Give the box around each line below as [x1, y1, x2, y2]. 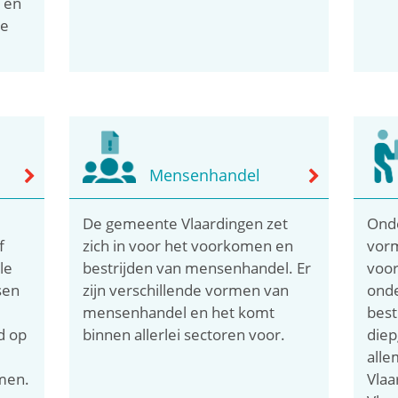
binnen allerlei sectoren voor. [83, 323, 286, 345]
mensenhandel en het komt [83, 301, 275, 322]
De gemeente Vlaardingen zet [83, 212, 289, 234]
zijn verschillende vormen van [83, 279, 290, 300]
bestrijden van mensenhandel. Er [83, 257, 312, 278]
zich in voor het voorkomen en [83, 235, 294, 256]
